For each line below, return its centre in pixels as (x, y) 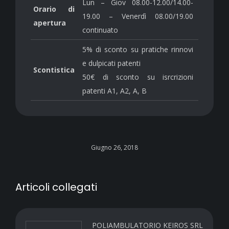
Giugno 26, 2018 (114, 147)
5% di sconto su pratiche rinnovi (138, 49)
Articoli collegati (56, 187)
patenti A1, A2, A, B (114, 91)
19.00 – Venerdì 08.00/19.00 (138, 16)
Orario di (54, 9)
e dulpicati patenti (111, 63)
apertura (50, 23)
